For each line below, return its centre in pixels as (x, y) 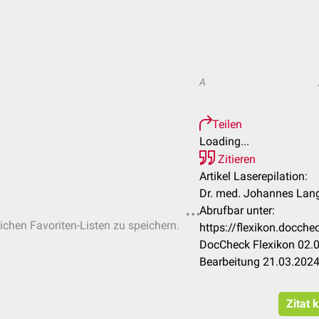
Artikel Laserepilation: (253, 176)
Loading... (224, 141)
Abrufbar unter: (237, 210)
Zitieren (235, 159)
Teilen (227, 124)
